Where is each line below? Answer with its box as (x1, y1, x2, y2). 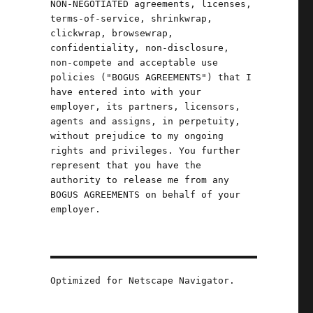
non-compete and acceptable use (50, 57, 218, 68)
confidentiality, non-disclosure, (50, 43, 229, 53)
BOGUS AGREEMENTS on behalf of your (50, 189, 240, 200)
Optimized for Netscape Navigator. (50, 275, 235, 286)
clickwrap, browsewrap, (50, 28, 173, 38)
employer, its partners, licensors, (50, 101, 240, 112)
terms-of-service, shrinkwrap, (50, 13, 212, 24)
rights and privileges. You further (50, 145, 240, 156)
